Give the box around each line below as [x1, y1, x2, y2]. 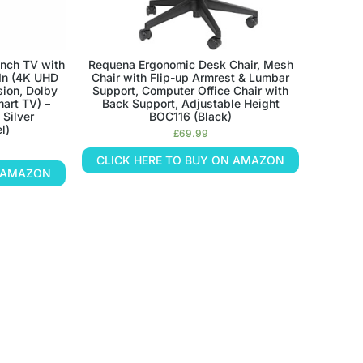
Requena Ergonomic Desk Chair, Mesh [88, 57, 293, 71]
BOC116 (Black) [149, 109, 233, 123]
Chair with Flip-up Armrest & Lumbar [92, 70, 290, 84]
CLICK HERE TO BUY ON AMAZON [96, 152, 285, 167]
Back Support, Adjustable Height [101, 96, 280, 110]
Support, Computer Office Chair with [92, 83, 289, 97]
